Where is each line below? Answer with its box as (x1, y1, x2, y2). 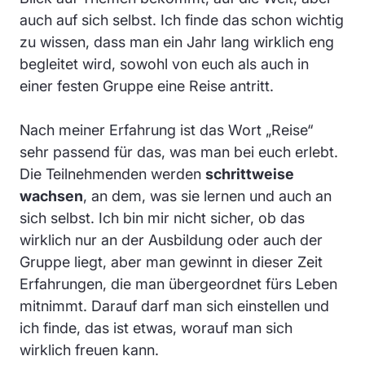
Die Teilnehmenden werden (20, 165, 205, 182)
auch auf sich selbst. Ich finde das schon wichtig (20, 11, 344, 29)
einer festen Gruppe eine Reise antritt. (20, 77, 274, 95)
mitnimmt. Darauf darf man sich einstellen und (20, 297, 329, 314)
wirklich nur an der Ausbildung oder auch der (20, 231, 323, 248)
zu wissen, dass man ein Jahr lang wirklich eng (20, 33, 334, 51)
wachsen (20, 187, 83, 204)
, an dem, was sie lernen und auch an (83, 187, 332, 204)
